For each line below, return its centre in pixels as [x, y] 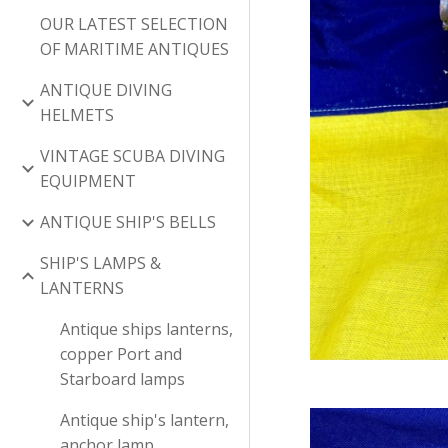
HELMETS [77, 115]
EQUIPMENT [88, 181]
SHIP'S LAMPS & [100, 263]
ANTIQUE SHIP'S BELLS [128, 222]
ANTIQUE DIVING [106, 90]
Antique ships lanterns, [146, 329]
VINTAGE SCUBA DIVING [132, 156]
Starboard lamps [122, 379]
